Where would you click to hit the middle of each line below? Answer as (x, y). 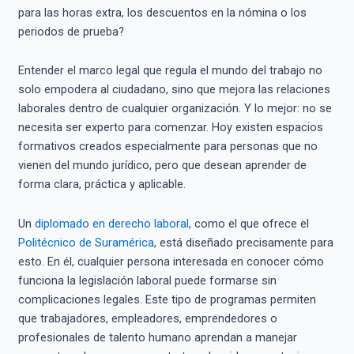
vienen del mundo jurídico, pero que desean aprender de (162, 166)
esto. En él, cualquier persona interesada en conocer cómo (171, 261)
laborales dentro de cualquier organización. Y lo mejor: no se (175, 109)
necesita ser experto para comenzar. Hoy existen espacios (170, 128)
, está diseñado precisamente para (243, 242)
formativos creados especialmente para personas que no (168, 147)
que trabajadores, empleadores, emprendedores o (147, 318)
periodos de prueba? (71, 31)
